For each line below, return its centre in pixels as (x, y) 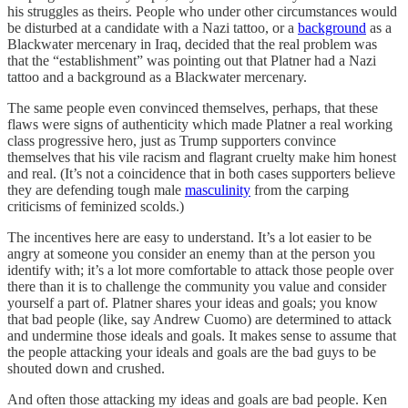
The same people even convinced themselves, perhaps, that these (193, 107)
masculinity (218, 189)
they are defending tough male (96, 189)
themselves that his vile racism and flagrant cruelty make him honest (202, 157)
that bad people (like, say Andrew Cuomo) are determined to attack (199, 319)
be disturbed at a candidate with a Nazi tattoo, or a (153, 27)
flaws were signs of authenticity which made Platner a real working (200, 124)
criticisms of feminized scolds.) (96, 206)
